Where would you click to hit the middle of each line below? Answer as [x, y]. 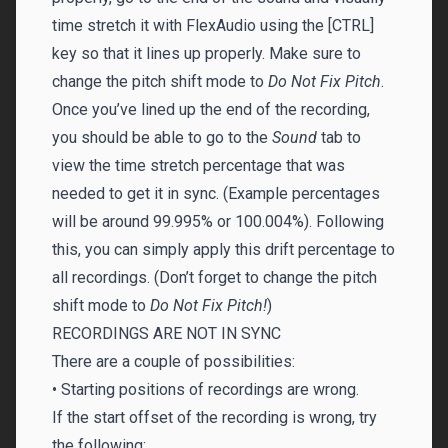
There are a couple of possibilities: [173, 361]
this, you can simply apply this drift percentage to [223, 249]
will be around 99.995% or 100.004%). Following [218, 221]
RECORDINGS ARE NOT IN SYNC [166, 333]
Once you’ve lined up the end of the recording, [211, 109]
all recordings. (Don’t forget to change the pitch [214, 277]
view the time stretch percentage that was [198, 165]
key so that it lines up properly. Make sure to [206, 53]
